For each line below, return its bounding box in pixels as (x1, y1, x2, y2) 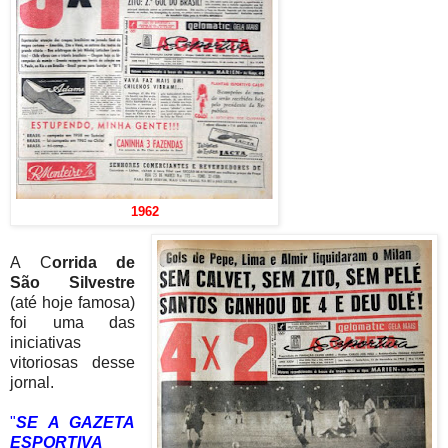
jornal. (10, 374, 54, 392)
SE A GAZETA (16, 414, 136, 432)
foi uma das (10, 314, 136, 332)
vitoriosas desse (10, 354, 136, 372)
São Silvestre (10, 274, 136, 292)
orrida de (51, 254, 136, 272)
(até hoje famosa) (10, 294, 136, 312)
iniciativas (10, 334, 81, 352)
